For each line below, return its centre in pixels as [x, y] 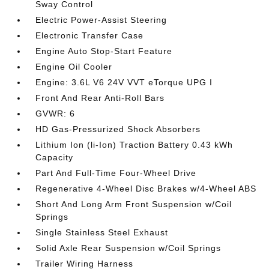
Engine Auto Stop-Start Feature [104, 51]
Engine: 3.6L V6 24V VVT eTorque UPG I [124, 82]
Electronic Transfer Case [90, 35]
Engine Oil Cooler [74, 67]
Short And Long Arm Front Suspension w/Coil [134, 204]
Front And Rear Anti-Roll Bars [100, 98]
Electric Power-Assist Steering [101, 20]
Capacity [55, 157]
